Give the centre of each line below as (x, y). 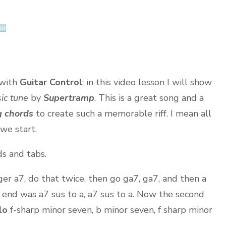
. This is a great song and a (149, 98)
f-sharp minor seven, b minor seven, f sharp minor (110, 210)
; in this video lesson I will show (147, 82)
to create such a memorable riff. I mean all (124, 113)
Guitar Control (51, 82)
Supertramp (69, 98)
